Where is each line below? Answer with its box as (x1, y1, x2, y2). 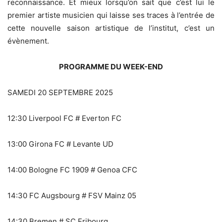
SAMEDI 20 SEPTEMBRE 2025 (7, 87, 113, 97)
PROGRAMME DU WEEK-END (59, 61, 163, 71)
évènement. (7, 36, 49, 46)
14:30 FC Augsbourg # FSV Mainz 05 (7, 190, 136, 200)
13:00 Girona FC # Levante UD (7, 139, 113, 149)
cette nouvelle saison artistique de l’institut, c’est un (7, 23, 215, 33)
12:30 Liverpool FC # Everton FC (7, 113, 121, 123)
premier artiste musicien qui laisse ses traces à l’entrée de (7, 10, 215, 20)
